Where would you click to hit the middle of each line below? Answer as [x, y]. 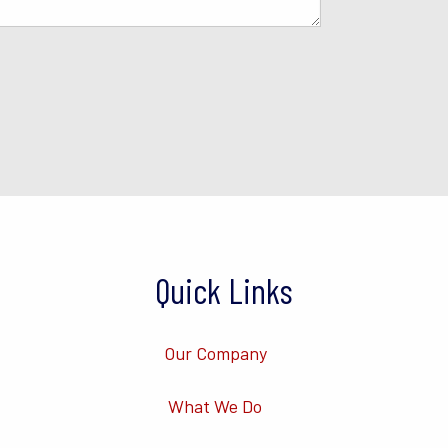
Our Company [215, 353]
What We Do [215, 406]
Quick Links [224, 290]
